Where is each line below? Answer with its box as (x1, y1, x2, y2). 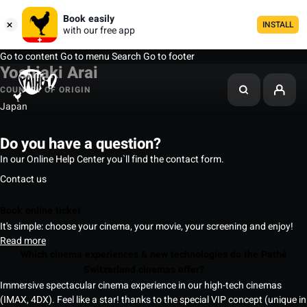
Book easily (63, 12, 114, 26)
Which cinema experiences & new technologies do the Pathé (20, 247, 287, 262)
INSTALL (262, 19, 293, 31)
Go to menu (58, 49, 110, 64)
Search (110, 49, 143, 64)
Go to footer (143, 49, 195, 64)
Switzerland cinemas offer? (84, 262, 207, 278)
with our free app (63, 23, 135, 38)
